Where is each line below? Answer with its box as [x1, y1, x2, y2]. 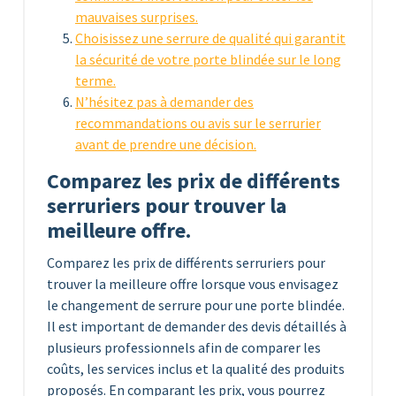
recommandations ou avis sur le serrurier [75, 113, 321, 132]
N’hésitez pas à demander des [75, 92, 254, 110]
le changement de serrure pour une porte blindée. [47, 295, 345, 314]
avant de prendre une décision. [75, 134, 256, 153]
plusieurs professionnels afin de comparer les [47, 338, 321, 356]
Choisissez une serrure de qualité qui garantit [75, 28, 346, 47]
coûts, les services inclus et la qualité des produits [47, 359, 345, 377]
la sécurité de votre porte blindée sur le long [75, 49, 341, 68]
